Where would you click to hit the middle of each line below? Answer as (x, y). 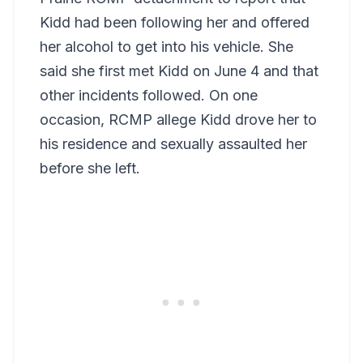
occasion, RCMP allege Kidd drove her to (178, 119)
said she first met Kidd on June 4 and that (179, 70)
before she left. (90, 168)
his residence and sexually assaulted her (173, 143)
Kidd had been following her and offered (175, 22)
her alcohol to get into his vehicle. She (167, 46)
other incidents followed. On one (149, 95)
